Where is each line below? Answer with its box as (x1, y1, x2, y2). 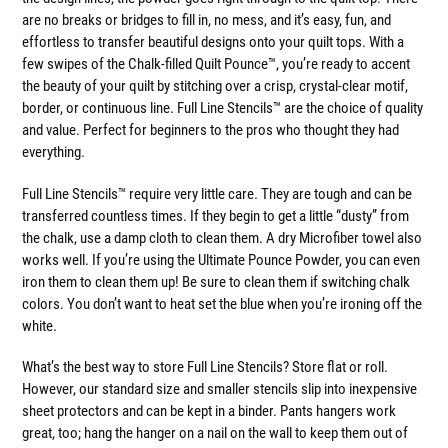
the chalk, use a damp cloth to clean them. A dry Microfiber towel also (22, 228, 422, 247)
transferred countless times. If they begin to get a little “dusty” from (22, 206, 409, 225)
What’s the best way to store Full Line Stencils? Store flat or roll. (22, 358, 388, 377)
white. (22, 316, 57, 335)
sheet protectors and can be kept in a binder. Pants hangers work (22, 402, 396, 421)
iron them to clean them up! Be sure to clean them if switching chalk (22, 272, 410, 291)
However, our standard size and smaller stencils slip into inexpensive (22, 380, 417, 399)
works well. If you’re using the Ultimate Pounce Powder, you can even (22, 250, 420, 269)
